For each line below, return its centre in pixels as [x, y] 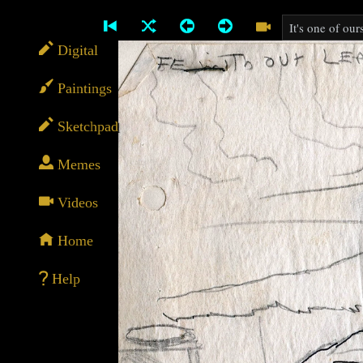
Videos [76, 200]
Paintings [83, 86]
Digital [76, 48]
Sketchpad [86, 124]
